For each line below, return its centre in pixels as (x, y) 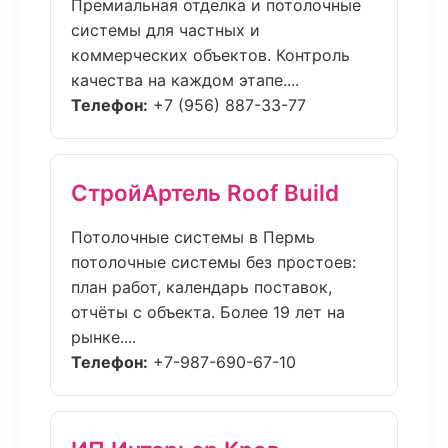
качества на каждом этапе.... (185, 80)
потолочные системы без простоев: (213, 262)
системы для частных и (165, 30)
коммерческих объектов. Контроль (210, 55)
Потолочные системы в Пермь (193, 237)
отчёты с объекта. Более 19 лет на (208, 312)
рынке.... (103, 337)
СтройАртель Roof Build (205, 192)
